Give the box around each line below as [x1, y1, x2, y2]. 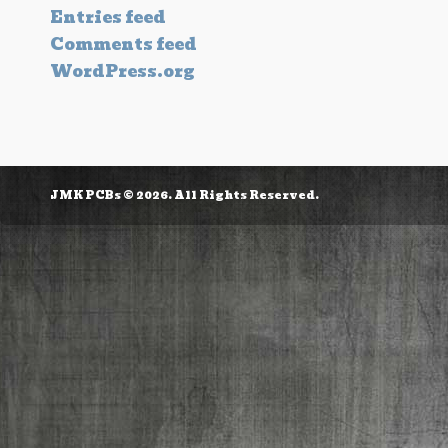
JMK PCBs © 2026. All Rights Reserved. [50, 186, 319, 205]
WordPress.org [50, 59, 195, 85]
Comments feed [50, 32, 197, 58]
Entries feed [50, 5, 166, 31]
